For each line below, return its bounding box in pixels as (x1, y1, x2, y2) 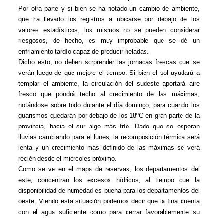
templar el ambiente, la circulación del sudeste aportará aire (18, 79, 200, 87)
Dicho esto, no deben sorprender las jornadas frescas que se (18, 58, 200, 66)
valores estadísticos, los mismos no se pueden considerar (18, 26, 200, 34)
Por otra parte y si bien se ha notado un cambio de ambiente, (18, 4, 200, 12)
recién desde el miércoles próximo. (18, 154, 117, 162)
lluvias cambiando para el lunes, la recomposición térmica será (18, 133, 200, 141)
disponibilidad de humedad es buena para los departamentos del (18, 186, 200, 194)
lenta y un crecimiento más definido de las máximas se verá (18, 144, 200, 151)
